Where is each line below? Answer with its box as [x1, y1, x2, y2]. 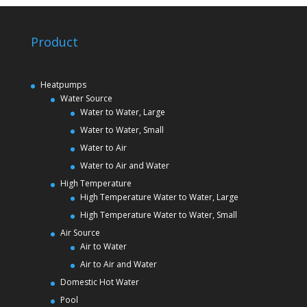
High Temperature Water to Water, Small [79, 209, 237, 221]
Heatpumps [40, 79, 86, 91]
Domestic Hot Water [60, 276, 139, 288]
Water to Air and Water [79, 160, 169, 172]
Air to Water [79, 241, 127, 253]
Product [30, 34, 78, 51]
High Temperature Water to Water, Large [79, 191, 238, 204]
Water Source [60, 93, 112, 105]
